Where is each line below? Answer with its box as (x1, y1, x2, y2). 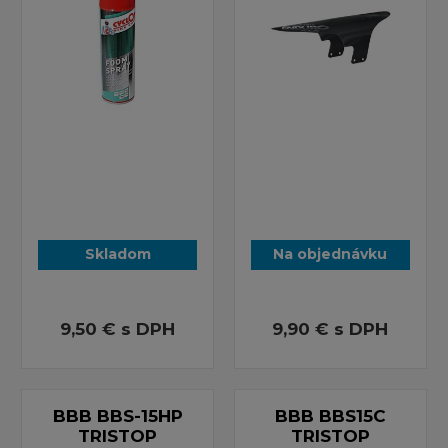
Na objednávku (273, 244, 388, 263)
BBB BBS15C (274, 405, 386, 426)
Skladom (84, 244, 151, 263)
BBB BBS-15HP (52, 405, 183, 426)
